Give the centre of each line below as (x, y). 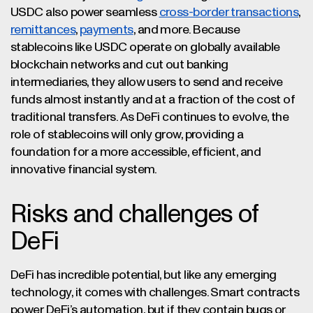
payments (106, 30)
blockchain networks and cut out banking (119, 65)
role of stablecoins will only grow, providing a (127, 135)
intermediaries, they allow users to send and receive (147, 82)
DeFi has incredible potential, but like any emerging (144, 275)
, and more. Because (187, 30)
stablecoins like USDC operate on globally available (145, 48)
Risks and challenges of (134, 214)
